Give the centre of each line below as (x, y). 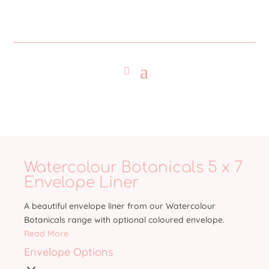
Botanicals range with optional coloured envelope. (124, 220)
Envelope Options (69, 252)
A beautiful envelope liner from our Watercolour (120, 206)
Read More (46, 234)
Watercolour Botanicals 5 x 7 (134, 168)
